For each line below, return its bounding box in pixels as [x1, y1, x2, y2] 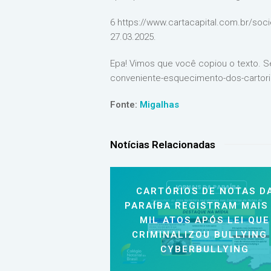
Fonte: [110, 99, 140, 110]
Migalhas [140, 99, 179, 110]
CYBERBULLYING [160, 244, 249, 255]
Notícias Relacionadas [110, 139, 215, 151]
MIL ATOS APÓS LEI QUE [140, 215, 270, 226]
